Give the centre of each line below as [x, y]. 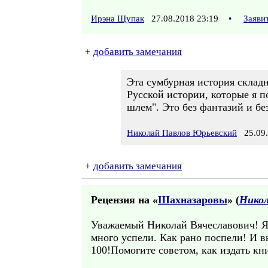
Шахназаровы [193, 200]
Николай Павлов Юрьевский [182, 133]
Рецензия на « [124, 200]
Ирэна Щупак [118, 19]
